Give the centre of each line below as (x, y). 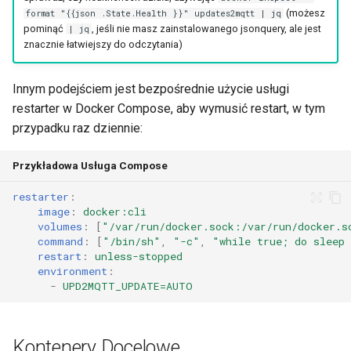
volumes (60, 227)
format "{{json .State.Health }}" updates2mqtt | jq (153, 14)
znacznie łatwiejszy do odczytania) (103, 45)
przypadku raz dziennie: (78, 128)
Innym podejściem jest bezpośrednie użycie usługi (151, 89)
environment (72, 271)
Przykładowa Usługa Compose (90, 165)
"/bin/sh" (132, 242)
